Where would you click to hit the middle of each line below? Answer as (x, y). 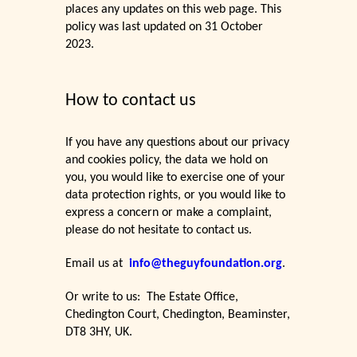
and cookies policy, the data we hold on (167, 161)
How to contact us (131, 101)
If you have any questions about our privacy (178, 143)
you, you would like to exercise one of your (176, 178)
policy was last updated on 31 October (165, 27)
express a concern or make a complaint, (169, 213)
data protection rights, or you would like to (176, 196)
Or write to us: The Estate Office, (152, 298)
